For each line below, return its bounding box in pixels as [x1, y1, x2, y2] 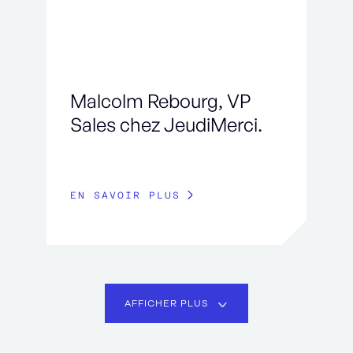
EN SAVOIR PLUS [69, 190, 180, 202]
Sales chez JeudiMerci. [69, 113, 262, 137]
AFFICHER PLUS [124, 297, 209, 310]
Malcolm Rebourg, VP [69, 89, 251, 113]
